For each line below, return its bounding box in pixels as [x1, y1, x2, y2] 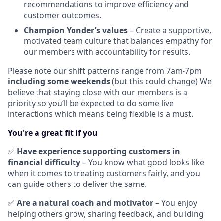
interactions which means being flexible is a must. [8, 109, 193, 120]
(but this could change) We [110, 76, 212, 87]
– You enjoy [153, 197, 197, 209]
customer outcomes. [24, 10, 101, 21]
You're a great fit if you [8, 127, 98, 139]
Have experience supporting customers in [17, 146, 180, 157]
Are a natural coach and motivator [17, 197, 153, 209]
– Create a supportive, [128, 25, 211, 36]
